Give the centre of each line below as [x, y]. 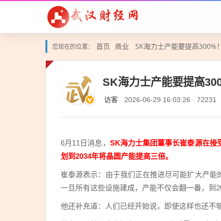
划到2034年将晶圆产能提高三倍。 [117, 156]
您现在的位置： [73, 47]
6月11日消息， [85, 143]
